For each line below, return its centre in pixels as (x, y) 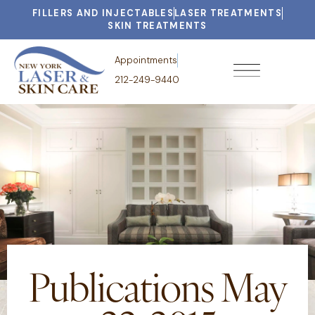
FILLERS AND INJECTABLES (103, 13)
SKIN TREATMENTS (157, 26)
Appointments (146, 60)
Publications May (157, 292)
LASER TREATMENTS (228, 13)
